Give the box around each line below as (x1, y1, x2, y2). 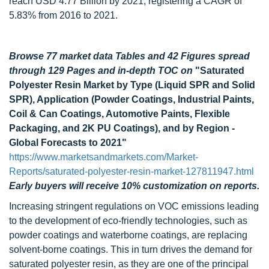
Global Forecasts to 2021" (9, 138, 127, 148)
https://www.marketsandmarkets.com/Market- (9, 152, 198, 162)
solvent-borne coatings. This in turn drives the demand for (9, 244, 252, 255)
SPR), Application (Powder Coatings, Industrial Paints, (9, 94, 254, 104)
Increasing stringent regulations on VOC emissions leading (9, 201, 259, 211)
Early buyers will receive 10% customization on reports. (9, 181, 259, 191)
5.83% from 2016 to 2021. (9, 10, 118, 20)
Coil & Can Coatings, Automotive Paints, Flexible (9, 109, 230, 119)
